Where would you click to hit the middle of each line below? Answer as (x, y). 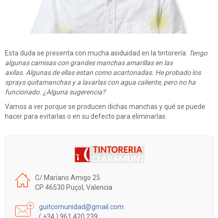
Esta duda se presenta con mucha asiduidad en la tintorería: (96, 53)
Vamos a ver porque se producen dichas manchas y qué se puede (105, 107)
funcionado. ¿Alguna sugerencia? (55, 92)
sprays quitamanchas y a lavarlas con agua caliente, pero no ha (100, 82)
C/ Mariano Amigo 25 (68, 178)
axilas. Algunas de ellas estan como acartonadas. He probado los (103, 73)
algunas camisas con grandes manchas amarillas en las (89, 63)
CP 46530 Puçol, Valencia (74, 188)
